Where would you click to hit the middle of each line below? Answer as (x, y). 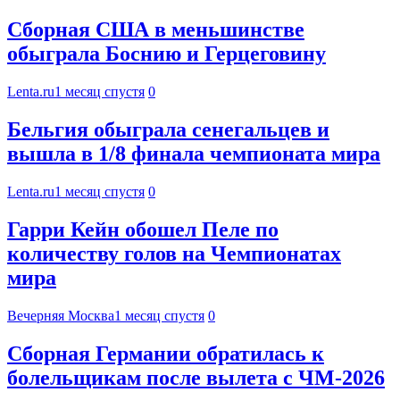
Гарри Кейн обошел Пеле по (143, 230)
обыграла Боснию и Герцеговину (167, 54)
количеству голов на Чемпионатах (174, 254)
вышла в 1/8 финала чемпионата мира (194, 154)
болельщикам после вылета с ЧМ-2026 (196, 377)
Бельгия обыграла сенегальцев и (168, 130)
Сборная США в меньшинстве (156, 30)
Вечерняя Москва (61, 315)
